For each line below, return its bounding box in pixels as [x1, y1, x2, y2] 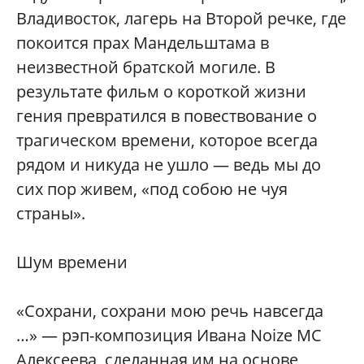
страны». [16, 202, 85, 225]
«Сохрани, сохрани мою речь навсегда [16, 300, 323, 323]
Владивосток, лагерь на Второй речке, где [16, 7, 346, 30]
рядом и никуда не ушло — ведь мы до [16, 154, 321, 176]
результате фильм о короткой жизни [16, 80, 306, 103]
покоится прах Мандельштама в [16, 32, 269, 54]
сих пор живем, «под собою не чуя [16, 178, 288, 201]
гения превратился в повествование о [16, 105, 317, 128]
